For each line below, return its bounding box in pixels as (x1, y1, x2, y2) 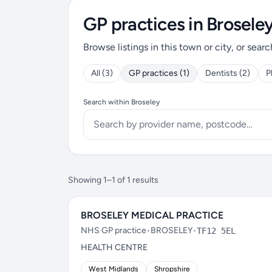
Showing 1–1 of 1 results (68, 175, 158, 185)
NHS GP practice (81, 225, 146, 236)
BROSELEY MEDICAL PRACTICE (81, 209, 223, 221)
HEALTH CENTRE (81, 242, 148, 253)
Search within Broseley (83, 98, 160, 106)
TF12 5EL (197, 226, 236, 236)
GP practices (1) (129, 68, 189, 78)
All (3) (91, 68, 113, 78)
